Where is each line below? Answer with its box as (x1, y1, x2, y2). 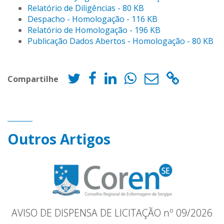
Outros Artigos (7, 129, 110, 149)
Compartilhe (7, 73, 58, 84)
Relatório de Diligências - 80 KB (27, 2, 144, 14)
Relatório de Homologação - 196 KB (27, 24, 160, 36)
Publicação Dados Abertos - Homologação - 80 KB (27, 35, 213, 47)
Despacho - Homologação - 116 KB (27, 13, 157, 25)
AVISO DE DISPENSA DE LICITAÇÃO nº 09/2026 (11, 206, 212, 220)
